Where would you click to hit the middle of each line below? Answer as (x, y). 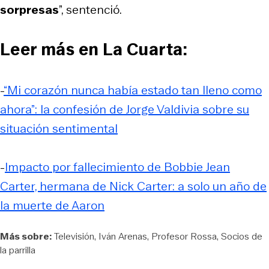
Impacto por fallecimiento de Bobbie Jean (117, 167)
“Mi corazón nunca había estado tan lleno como (133, 90)
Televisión (74, 236)
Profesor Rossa (184, 236)
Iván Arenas (123, 236)
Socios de (242, 236)
